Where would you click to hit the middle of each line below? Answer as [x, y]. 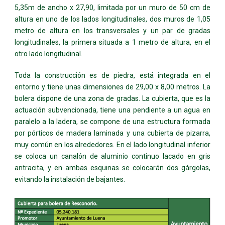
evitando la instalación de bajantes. [70, 179]
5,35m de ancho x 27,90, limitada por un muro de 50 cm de [113, 7]
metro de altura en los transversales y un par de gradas [113, 30]
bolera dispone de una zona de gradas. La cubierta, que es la [113, 98]
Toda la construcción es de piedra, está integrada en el [113, 75]
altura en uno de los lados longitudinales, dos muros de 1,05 [113, 19]
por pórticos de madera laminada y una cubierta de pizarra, [113, 133]
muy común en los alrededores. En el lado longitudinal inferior [113, 144]
